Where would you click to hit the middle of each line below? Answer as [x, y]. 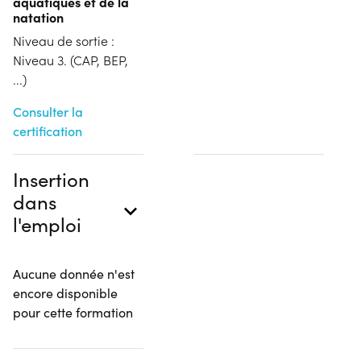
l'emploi [47, 224]
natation [38, 17]
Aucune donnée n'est [74, 273]
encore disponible [65, 293]
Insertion [51, 178]
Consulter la [48, 111]
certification [48, 131]
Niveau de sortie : [64, 40]
